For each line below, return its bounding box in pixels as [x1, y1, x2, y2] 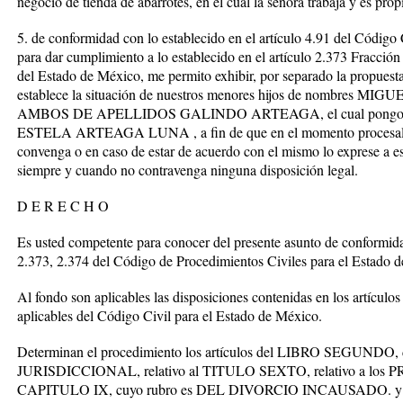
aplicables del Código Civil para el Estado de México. [17, 306, 322, 325]
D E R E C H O [17, 196, 109, 215]
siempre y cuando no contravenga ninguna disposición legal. [17, 160, 358, 179]
